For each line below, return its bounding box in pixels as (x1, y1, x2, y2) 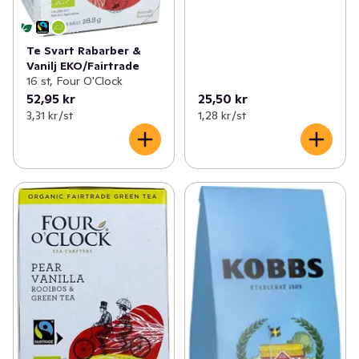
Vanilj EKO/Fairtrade (26, 58, 139, 73)
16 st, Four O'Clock (26, 73, 123, 88)
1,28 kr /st (197, 107, 246, 123)
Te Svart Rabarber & (26, 42, 141, 58)
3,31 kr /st (26, 107, 73, 123)
